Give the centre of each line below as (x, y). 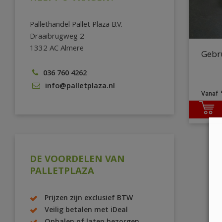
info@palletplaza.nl (80, 87)
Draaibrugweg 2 (57, 37)
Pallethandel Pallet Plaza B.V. (76, 26)
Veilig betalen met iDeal (86, 211)
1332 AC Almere (57, 49)
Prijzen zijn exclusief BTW (89, 199)
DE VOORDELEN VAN (77, 160)
